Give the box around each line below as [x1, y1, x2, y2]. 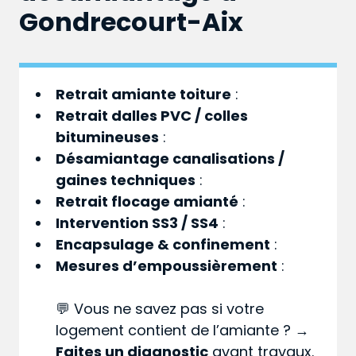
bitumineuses [56, 127, 160, 148]
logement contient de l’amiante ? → [56, 320, 310, 341]
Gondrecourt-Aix [19, 4, 243, 41]
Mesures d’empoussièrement [56, 256, 278, 277]
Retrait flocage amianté [56, 192, 239, 212]
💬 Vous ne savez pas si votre [56, 299, 265, 319]
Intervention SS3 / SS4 [56, 213, 219, 234]
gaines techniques [56, 170, 196, 191]
